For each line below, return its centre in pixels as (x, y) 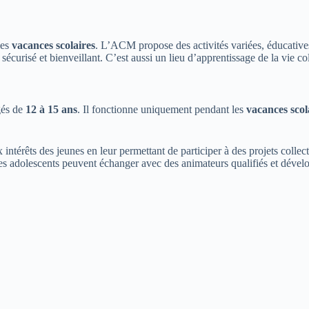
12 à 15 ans (52, 109)
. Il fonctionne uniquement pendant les (162, 109)
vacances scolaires (54, 45)
